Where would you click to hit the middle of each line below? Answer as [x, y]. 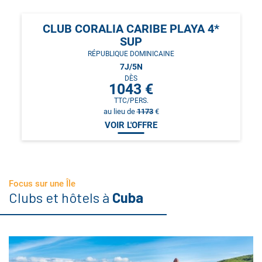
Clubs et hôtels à [61, 197]
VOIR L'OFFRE [131, 125]
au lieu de [120, 111]
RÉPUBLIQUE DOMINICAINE [131, 54]
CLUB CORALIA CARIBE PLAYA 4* [131, 28]
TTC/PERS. [131, 100]
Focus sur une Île [42, 183]
